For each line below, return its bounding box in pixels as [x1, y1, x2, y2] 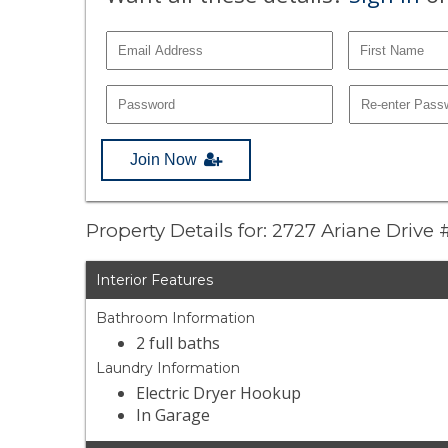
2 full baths [136, 332, 221, 355]
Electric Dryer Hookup [136, 382, 302, 405]
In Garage [136, 404, 211, 427]
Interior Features [96, 271, 214, 290]
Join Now [130, 150, 198, 168]
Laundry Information [96, 359, 241, 378]
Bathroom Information [96, 309, 256, 328]
